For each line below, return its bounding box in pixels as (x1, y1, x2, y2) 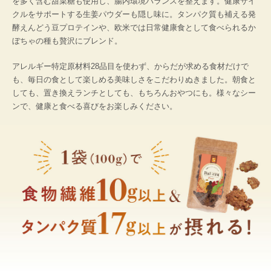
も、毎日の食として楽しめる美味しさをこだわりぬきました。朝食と (12, 74, 256, 84)
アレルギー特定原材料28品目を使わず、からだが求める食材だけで (12, 61, 249, 71)
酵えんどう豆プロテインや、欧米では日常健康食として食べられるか (12, 22, 256, 32)
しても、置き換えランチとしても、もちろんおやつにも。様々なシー (12, 88, 256, 97)
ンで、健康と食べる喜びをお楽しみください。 (12, 101, 177, 111)
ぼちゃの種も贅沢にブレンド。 (12, 36, 122, 45)
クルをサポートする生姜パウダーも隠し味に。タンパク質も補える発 (12, 9, 256, 19)
